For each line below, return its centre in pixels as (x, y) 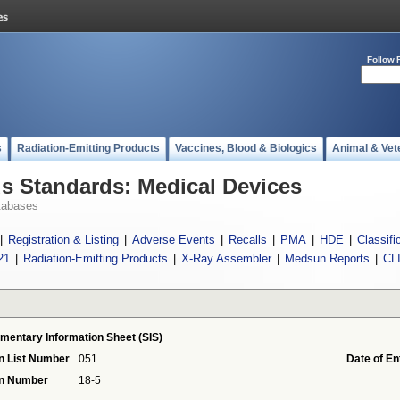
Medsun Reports (327, 258)
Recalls (248, 240)
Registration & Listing (63, 240)
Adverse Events (174, 240)
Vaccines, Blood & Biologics (246, 148)
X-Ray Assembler (226, 258)
